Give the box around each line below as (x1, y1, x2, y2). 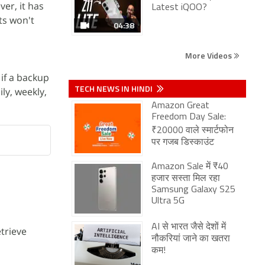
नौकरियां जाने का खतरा (151, 234, 230, 244)
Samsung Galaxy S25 (151, 185, 235, 195)
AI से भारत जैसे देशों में (151, 222, 226, 232)
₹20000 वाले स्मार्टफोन (151, 126, 234, 135)
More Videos (185, 49, 234, 62)
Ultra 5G (151, 196, 185, 206)
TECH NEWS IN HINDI (75, 82, 154, 95)
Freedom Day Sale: (151, 112, 226, 122)
